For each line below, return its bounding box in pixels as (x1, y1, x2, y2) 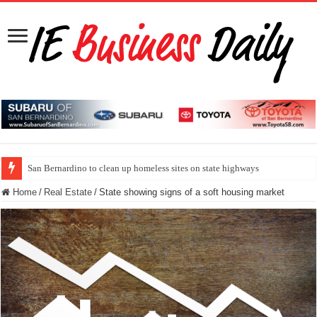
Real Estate (44, 187, 93, 198)
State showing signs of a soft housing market (99, 187, 285, 198)
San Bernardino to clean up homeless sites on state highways (28, 163, 260, 174)
